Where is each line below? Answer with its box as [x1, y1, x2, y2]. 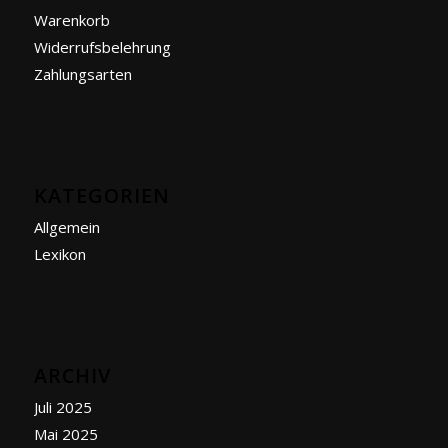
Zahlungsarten [33, 63, 132, 84]
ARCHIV [33, 361, 111, 389]
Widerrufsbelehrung [33, 36, 171, 57]
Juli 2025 [33, 396, 92, 417]
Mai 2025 [33, 423, 98, 444]
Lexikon [33, 243, 86, 264]
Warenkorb [33, 9, 110, 30]
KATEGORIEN [33, 181, 170, 209]
